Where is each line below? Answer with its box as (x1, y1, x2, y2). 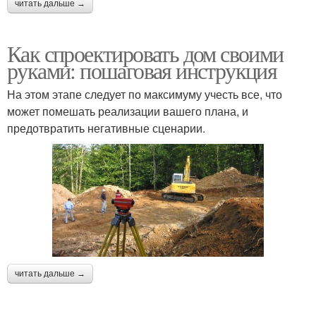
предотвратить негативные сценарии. (7, 120, 205, 137)
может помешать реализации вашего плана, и (7, 103, 248, 120)
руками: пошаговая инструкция (7, 55, 277, 86)
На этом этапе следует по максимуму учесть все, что (7, 86, 282, 103)
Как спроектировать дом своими (7, 38, 284, 69)
